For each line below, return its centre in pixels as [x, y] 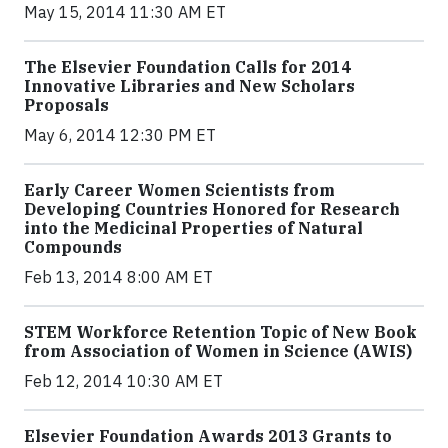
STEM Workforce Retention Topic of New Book [220, 332]
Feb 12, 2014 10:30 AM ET [123, 381]
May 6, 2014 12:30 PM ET [120, 135]
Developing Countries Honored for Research [212, 209]
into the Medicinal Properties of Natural [193, 228]
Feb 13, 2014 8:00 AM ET [118, 277]
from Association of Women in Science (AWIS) [218, 351]
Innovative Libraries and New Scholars [189, 86]
